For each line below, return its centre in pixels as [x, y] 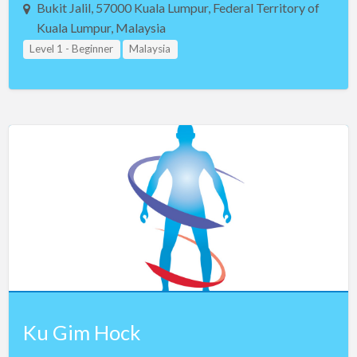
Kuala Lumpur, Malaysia [101, 28]
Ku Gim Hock [81, 333]
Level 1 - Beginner [72, 49]
